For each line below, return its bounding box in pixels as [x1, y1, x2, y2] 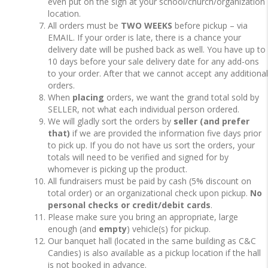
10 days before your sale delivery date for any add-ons [48, 56, 259, 68]
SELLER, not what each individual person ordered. [48, 103, 239, 115]
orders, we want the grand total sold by [106, 92, 259, 103]
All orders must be [48, 20, 121, 32]
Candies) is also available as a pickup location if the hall [48, 247, 261, 259]
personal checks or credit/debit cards [48, 199, 211, 211]
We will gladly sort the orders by [48, 115, 173, 127]
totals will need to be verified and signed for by [48, 151, 229, 163]
